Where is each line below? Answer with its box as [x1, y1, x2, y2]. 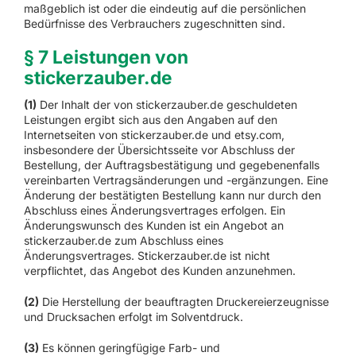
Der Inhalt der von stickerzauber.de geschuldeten [36, 98, 297, 112]
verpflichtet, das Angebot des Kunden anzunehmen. [23, 264, 296, 278]
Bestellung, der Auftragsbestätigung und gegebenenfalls [23, 158, 319, 172]
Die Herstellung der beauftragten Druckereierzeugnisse [38, 295, 329, 309]
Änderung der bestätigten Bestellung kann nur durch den [23, 188, 321, 203]
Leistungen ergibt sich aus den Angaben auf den [23, 113, 277, 127]
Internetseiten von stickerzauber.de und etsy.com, [23, 128, 284, 142]
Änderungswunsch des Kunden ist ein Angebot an [23, 219, 284, 233]
